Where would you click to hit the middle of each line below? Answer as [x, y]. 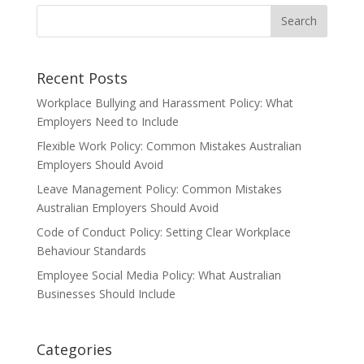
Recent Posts [82, 78]
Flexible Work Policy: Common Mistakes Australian [169, 145]
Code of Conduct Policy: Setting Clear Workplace [163, 232]
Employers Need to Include [107, 121]
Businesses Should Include [106, 293]
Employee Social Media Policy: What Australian [158, 275]
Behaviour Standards [91, 250]
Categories [74, 350]
